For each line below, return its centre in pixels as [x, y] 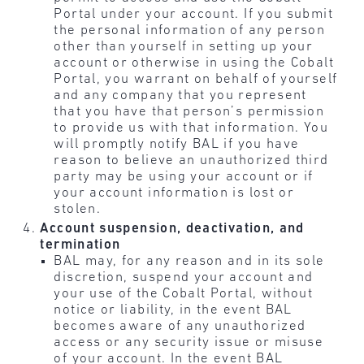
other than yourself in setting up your [184, 47]
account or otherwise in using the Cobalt [194, 63]
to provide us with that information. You [191, 128]
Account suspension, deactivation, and [172, 228]
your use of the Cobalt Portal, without [184, 293]
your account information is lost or [174, 193]
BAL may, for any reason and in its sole [189, 261]
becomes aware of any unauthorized [180, 326]
